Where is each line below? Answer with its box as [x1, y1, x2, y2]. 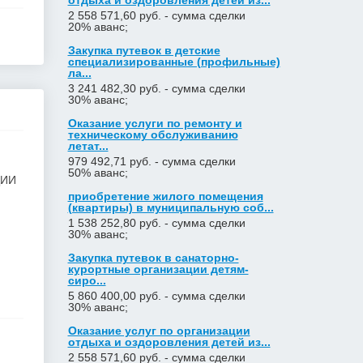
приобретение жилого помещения [67, 190, 263, 203]
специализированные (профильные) [67, 55, 280, 68]
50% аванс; [67, 166, 128, 179]
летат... [67, 139, 109, 152]
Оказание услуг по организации [67, 324, 250, 337]
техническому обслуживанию [67, 128, 238, 141]
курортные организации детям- [67, 263, 249, 275]
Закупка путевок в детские [67, 44, 220, 57]
